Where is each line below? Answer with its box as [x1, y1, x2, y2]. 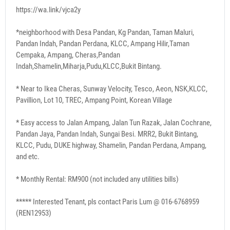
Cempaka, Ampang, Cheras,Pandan [16, 50, 120, 60]
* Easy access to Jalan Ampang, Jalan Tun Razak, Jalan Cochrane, [16, 118, 212, 127]
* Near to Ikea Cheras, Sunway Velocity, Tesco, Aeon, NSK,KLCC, [16, 84, 207, 93]
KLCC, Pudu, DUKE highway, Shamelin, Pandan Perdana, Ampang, [16, 140, 206, 150]
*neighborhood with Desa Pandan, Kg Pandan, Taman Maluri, [16, 27, 194, 37]
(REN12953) [16, 208, 51, 218]
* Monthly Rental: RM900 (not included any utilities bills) [16, 174, 179, 184]
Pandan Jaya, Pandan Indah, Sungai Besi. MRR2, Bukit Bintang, [16, 129, 198, 139]
